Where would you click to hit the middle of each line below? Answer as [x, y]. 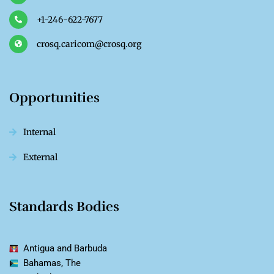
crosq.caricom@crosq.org [89, 44]
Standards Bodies [64, 207]
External [40, 157]
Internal [39, 132]
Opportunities [56, 98]
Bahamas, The [52, 263]
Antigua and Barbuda [65, 249]
